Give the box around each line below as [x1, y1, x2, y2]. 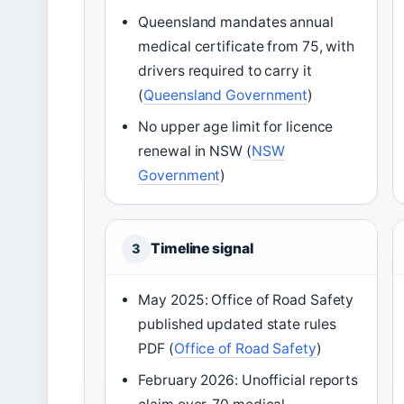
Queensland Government [143, 87, 308, 105]
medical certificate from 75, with [138, 38, 355, 56]
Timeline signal [151, 240, 253, 258]
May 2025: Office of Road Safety [138, 291, 354, 309]
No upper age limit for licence [138, 118, 334, 136]
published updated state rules [138, 316, 336, 334]
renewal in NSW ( [138, 142, 252, 161]
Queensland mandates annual [138, 14, 334, 32]
